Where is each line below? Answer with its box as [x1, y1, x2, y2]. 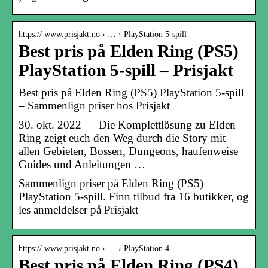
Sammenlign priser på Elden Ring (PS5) [19, 176, 203, 190]
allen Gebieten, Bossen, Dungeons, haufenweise [19, 144, 238, 157]
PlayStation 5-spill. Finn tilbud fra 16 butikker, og [19, 190, 249, 203]
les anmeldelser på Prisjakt [19, 203, 138, 216]
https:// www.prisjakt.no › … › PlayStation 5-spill [19, 29, 187, 39]
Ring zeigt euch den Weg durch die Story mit [19, 131, 226, 144]
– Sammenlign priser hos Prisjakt [19, 99, 170, 112]
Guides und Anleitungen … [19, 157, 145, 170]
